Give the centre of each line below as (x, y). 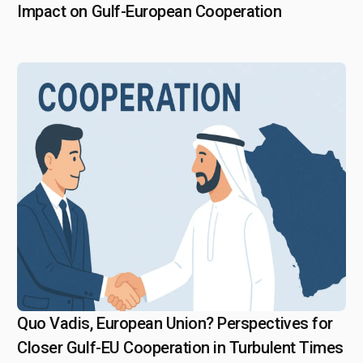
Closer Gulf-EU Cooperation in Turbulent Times (180, 348)
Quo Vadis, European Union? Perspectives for (175, 323)
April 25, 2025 (86, 324)
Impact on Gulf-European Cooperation (149, 11)
